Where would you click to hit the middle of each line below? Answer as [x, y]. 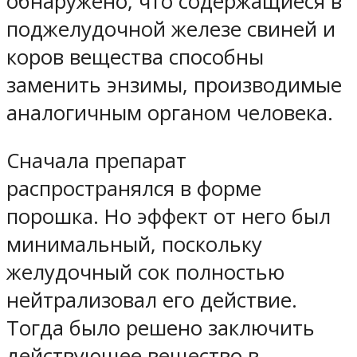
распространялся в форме [134, 189]
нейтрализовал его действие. [152, 300]
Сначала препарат [96, 161]
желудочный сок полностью [145, 273]
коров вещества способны [135, 57]
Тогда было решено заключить [161, 328]
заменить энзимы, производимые [174, 84]
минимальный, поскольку [134, 245]
